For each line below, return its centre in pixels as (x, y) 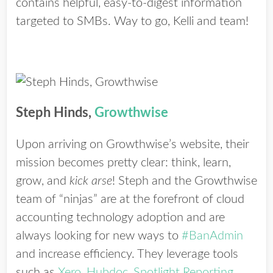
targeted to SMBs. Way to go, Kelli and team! (132, 21)
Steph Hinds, (55, 113)
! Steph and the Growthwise (185, 181)
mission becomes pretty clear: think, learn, (123, 163)
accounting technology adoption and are (120, 218)
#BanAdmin (212, 236)
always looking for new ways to (99, 236)
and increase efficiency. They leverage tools (127, 254)
